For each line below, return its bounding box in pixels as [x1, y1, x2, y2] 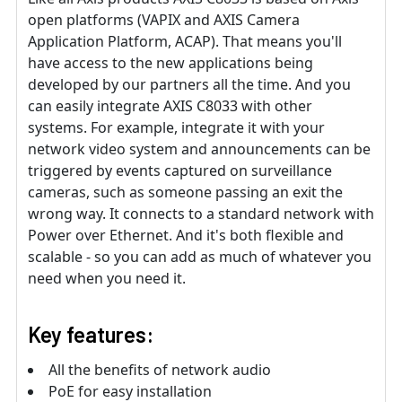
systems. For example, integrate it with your [28, 117, 325, 137]
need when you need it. [28, 267, 186, 288]
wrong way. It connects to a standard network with [28, 203, 374, 223]
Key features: [28, 320, 153, 347]
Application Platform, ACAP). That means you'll [28, 31, 342, 51]
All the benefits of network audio [48, 359, 271, 380]
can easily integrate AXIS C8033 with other [28, 95, 312, 116]
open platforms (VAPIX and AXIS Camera [28, 9, 300, 30]
